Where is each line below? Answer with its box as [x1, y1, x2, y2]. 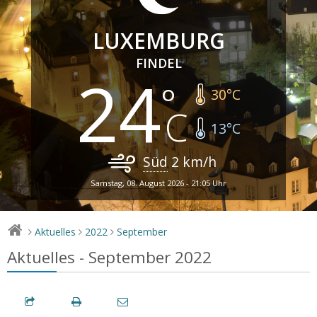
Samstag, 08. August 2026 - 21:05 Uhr [91, 177, 226, 188]
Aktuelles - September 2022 [7, 246, 212, 268]
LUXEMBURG [92, 25, 225, 55]
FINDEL [135, 54, 182, 71]
